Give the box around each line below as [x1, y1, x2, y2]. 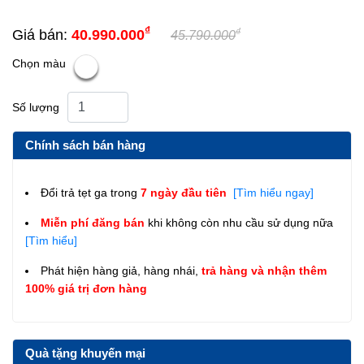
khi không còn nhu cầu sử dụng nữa [148, 215, 333, 229]
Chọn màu [12, 56, 66, 70]
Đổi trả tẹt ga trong [41, 185, 141, 199]
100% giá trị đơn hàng [25, 281, 147, 295]
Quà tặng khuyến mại [25, 345, 145, 360]
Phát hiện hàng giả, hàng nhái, [41, 263, 201, 277]
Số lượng [12, 100, 59, 114]
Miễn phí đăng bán [41, 215, 148, 229]
